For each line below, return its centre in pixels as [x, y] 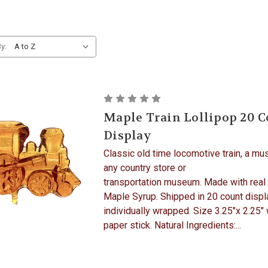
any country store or [145, 168]
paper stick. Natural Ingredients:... [172, 225]
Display [127, 135]
